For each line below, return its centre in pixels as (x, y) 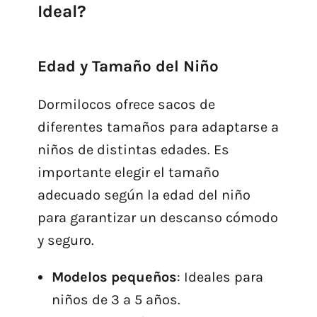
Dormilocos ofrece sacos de (126, 105)
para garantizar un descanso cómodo (157, 218)
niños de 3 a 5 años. (116, 300)
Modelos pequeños (114, 277)
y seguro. (65, 241)
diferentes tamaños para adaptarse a (158, 127)
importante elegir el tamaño (128, 173)
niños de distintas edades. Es (133, 150)
